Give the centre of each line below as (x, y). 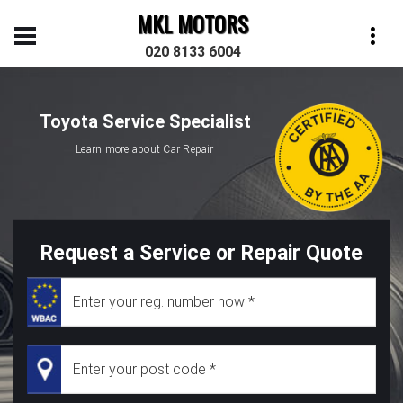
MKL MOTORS (193, 23)
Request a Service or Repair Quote (201, 253)
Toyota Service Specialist (145, 121)
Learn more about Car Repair (145, 149)
